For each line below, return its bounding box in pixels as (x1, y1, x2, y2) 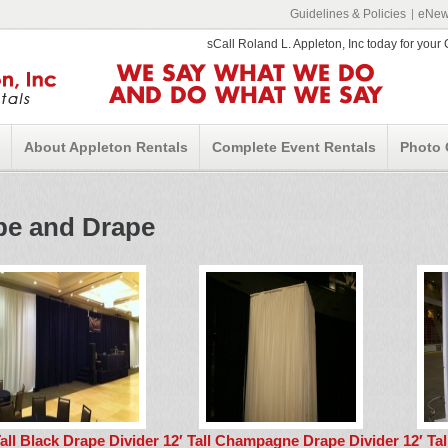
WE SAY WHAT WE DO (117, 63, 375, 85)
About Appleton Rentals (24, 139, 188, 155)
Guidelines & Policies (290, 7, 406, 21)
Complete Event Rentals (212, 139, 376, 155)
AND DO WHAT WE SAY (109, 85, 383, 107)
